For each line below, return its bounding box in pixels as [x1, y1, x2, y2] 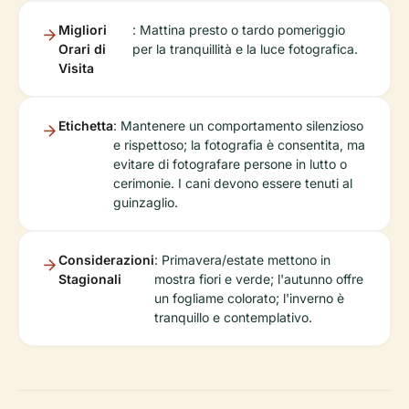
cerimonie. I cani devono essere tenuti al [113, 175, 352, 191]
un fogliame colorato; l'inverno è [154, 290, 344, 306]
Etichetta [58, 118, 113, 133]
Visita [58, 60, 94, 76]
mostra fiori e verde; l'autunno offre [154, 271, 363, 287]
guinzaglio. [113, 194, 178, 210]
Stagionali [58, 271, 121, 287]
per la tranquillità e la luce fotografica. [132, 41, 359, 57]
